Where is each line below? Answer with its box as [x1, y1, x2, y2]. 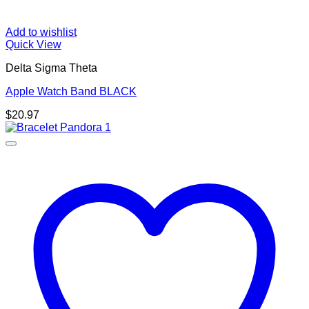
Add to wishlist [6, 26, 77, 39]
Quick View [6, 39, 61, 51]
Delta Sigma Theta [6, 62, 97, 74]
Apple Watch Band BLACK [6, 86, 137, 98]
